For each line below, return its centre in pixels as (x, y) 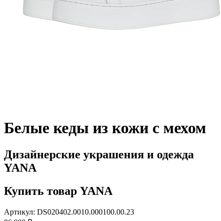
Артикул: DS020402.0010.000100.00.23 (69, 212)
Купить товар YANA (58, 191)
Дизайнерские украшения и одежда (99, 154)
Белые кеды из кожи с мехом (105, 128)
